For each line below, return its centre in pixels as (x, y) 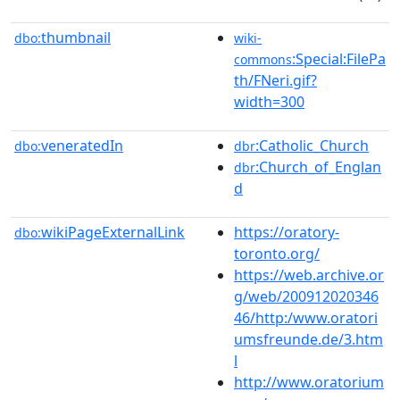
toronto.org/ (277, 253)
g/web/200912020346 (306, 296)
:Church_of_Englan (318, 167)
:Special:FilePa (339, 58)
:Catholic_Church (312, 145)
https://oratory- (287, 232)
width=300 (269, 101)
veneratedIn (82, 145)
